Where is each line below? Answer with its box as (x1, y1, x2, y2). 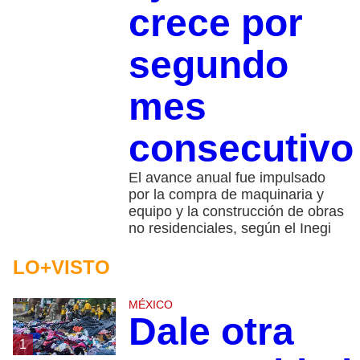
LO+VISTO (13, 256, 110, 278)
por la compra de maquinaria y (128, 186, 324, 202)
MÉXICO (128, 297, 173, 311)
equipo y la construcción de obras (128, 202, 344, 219)
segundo (128, 43, 288, 86)
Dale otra (128, 309, 294, 353)
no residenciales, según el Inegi (128, 219, 331, 236)
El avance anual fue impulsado (128, 169, 325, 186)
